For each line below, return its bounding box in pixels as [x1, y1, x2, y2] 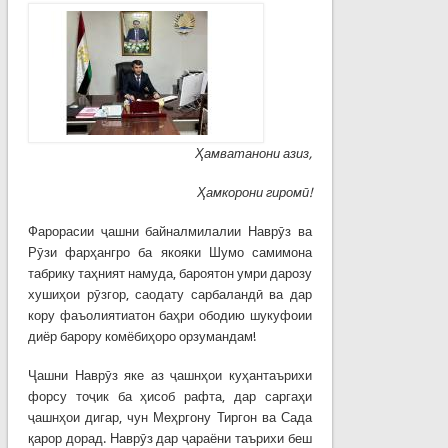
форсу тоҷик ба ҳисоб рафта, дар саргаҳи [27, 388, 313, 404]
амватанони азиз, [204, 145, 313, 161]
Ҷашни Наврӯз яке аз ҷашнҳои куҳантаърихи [27, 367, 313, 383]
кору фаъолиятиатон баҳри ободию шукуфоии [27, 307, 313, 323]
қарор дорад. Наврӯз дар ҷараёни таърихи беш [27, 430, 313, 446]
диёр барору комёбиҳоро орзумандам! [27, 328, 256, 344]
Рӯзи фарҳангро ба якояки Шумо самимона [27, 244, 313, 260]
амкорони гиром [206, 184, 303, 200]
